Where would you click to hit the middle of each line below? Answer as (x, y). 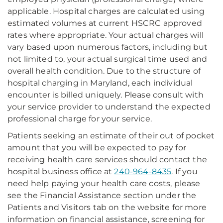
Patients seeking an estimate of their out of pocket (111, 136)
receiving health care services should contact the (107, 160)
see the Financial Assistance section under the (102, 195)
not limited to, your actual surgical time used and (108, 59)
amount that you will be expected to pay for (97, 148)
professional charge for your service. (80, 119)
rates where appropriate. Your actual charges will (106, 35)
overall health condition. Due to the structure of (104, 71)
